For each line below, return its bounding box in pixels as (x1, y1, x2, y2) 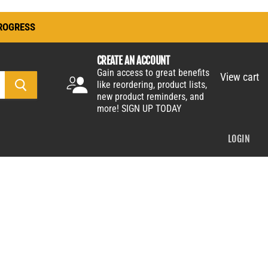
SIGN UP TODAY (121, 103, 181, 114)
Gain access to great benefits (96, 67, 209, 78)
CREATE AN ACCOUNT (96, 54, 170, 67)
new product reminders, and (96, 91, 204, 102)
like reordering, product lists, (96, 79, 207, 90)
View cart (220, 70, 259, 83)
